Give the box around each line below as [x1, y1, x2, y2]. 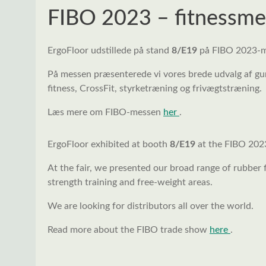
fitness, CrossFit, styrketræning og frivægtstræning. [47, 84, 262, 94]
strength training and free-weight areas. [47, 178, 213, 188]
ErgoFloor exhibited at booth [47, 140, 170, 150]
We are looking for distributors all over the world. [47, 201, 254, 211]
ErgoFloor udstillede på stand [47, 46, 172, 56]
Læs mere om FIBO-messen [47, 107, 163, 118]
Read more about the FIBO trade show [47, 225, 210, 235]
